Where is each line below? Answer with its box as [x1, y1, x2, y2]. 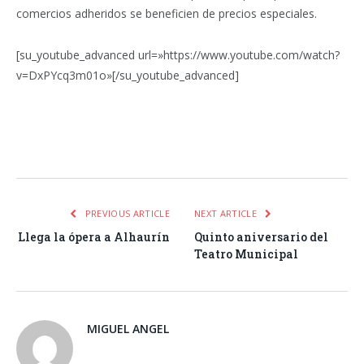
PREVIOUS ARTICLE [82, 207, 170, 220]
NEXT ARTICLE [194, 207, 260, 220]
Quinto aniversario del [194, 229, 328, 245]
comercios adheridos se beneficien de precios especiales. [16, 6, 317, 22]
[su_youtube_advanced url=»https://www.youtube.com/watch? [16, 47, 340, 63]
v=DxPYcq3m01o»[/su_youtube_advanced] [16, 67, 239, 84]
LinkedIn [169, 139, 223, 154]
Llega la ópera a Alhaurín [18, 229, 170, 245]
